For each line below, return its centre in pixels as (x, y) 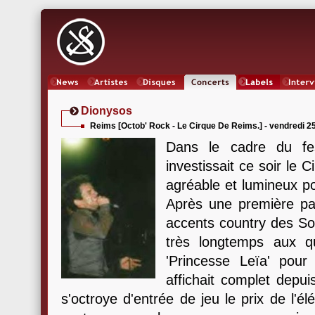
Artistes (111, 95)
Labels (259, 95)
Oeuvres (159, 95)
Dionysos (107, 111)
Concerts (210, 95)
